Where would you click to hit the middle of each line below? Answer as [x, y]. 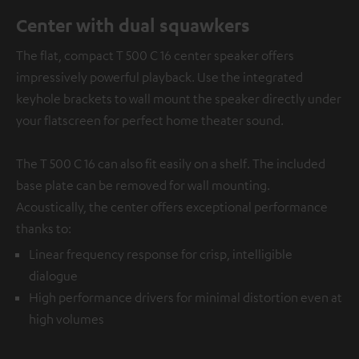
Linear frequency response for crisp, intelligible [161, 254]
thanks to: [44, 228]
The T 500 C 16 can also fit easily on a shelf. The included [171, 163]
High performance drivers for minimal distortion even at [186, 297]
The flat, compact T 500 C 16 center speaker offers [155, 55]
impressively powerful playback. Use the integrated [159, 77]
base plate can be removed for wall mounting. [143, 185]
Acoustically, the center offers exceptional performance [172, 206]
